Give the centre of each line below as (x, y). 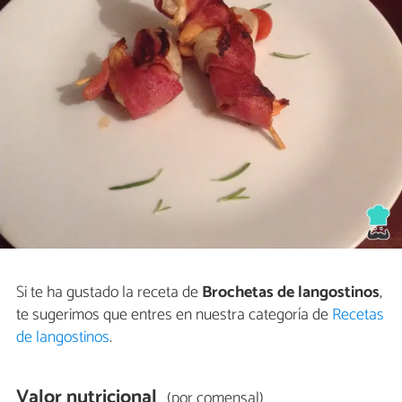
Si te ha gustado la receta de (109, 293)
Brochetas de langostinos (291, 293)
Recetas (358, 315)
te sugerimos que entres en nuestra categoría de (174, 315)
